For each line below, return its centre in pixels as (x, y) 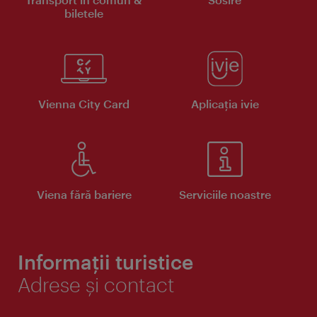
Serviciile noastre (225, 194)
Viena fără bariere (84, 194)
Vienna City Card (84, 103)
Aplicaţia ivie (225, 103)
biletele (84, 13)
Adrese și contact (96, 284)
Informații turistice (105, 261)
